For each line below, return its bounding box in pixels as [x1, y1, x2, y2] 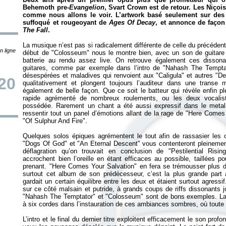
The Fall [23, 26, 48, 34]
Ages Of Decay [109, 19, 156, 26]
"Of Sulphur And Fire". [23, 117, 88, 125]
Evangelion [69, 4, 104, 11]
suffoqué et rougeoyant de [23, 19, 109, 26]
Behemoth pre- [23, 4, 69, 11]
